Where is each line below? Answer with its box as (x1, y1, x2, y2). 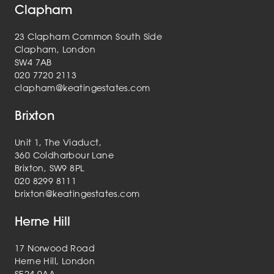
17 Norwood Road (15, 243, 95, 254)
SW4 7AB (15, 57, 52, 68)
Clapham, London (15, 44, 95, 56)
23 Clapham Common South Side (15, 31, 163, 43)
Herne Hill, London (15, 256, 95, 267)
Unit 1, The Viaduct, (15, 137, 102, 149)
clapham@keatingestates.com (15, 83, 150, 94)
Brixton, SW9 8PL (15, 163, 84, 174)
